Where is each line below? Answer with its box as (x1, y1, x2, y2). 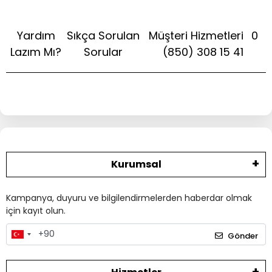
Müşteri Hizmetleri (148, 28, 246, 43)
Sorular (84, 44, 123, 59)
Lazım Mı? (10, 44, 62, 59)
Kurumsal (110, 157, 161, 171)
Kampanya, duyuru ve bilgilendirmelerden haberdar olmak (6, 192, 252, 204)
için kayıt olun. (6, 205, 66, 217)
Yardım (16, 28, 55, 43)
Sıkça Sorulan (67, 28, 140, 43)
